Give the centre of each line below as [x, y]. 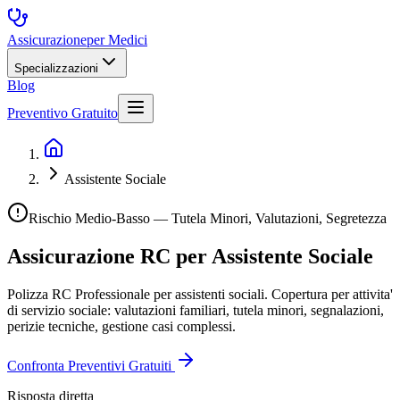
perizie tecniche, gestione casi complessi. [121, 326]
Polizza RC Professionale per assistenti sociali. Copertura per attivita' [200, 294]
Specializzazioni [56, 68]
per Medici [117, 40]
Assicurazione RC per [109, 256]
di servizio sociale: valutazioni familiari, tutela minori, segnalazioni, [196, 310]
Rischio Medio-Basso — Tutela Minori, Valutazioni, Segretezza [208, 218]
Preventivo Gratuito [62, 113]
